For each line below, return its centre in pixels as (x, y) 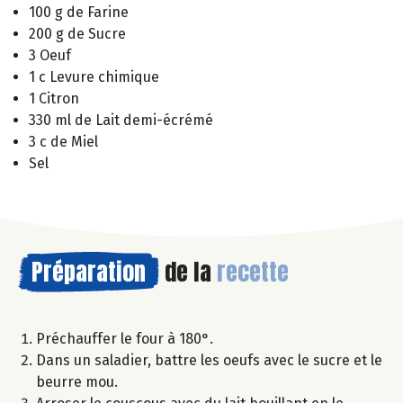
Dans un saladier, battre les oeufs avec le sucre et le (209, 360)
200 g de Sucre (77, 33)
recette (253, 271)
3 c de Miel (63, 141)
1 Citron (54, 98)
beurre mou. (77, 381)
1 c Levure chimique (94, 76)
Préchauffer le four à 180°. (125, 338)
